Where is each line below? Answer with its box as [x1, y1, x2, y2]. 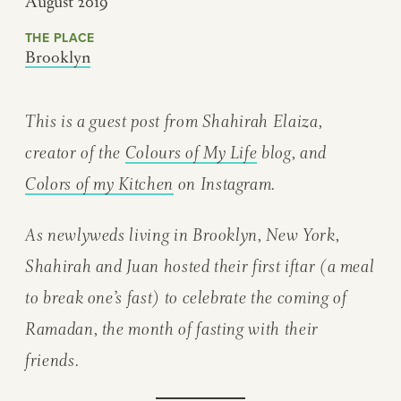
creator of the [25, 141, 125, 165]
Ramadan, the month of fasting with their [25, 317, 319, 340]
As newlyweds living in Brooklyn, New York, [25, 223, 340, 246]
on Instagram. [173, 173, 277, 196]
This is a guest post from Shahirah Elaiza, [25, 110, 323, 133]
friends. [25, 348, 80, 371]
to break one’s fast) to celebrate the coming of [25, 286, 347, 309]
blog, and [257, 141, 327, 165]
